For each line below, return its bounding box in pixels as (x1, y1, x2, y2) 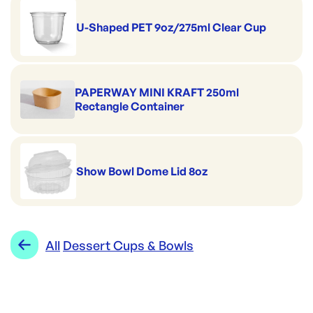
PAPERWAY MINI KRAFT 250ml (74, 85, 239, 100)
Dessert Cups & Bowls (63, 237, 194, 253)
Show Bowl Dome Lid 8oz (76, 164, 208, 179)
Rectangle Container (74, 99, 184, 114)
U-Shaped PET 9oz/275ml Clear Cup (76, 20, 266, 35)
